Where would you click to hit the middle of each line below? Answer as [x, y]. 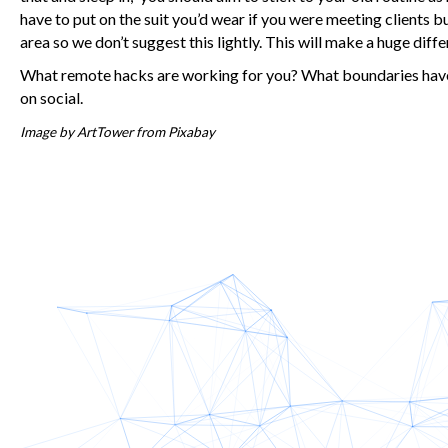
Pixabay [191, 132]
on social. [51, 97]
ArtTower [105, 132]
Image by [48, 132]
